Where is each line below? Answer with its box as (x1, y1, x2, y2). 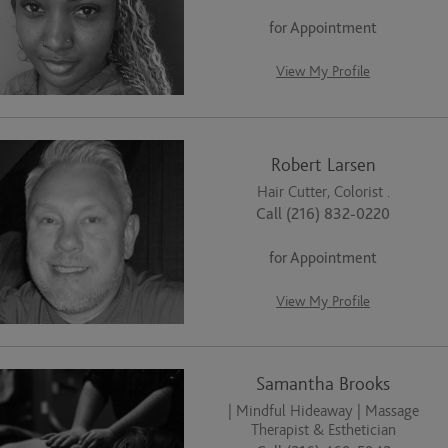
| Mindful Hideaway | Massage (227, 402, 419, 421)
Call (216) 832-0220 (256, 204, 391, 223)
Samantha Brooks (256, 374, 391, 396)
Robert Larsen (270, 154, 376, 176)
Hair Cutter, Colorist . (256, 182, 390, 201)
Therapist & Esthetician (250, 421, 396, 440)
